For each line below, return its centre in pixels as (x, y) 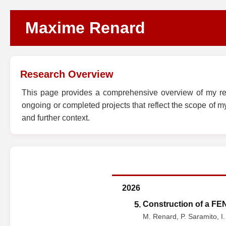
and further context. (56, 118)
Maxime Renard (85, 28)
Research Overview (67, 74)
